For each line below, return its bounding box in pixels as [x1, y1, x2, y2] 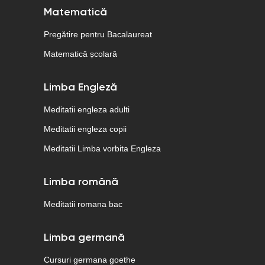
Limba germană [44, 232, 125, 243]
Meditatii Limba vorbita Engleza [44, 144, 161, 153]
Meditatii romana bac [44, 199, 122, 209]
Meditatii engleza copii [44, 124, 127, 134]
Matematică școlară [44, 49, 117, 59]
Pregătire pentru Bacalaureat [44, 30, 152, 39]
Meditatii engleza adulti [44, 105, 130, 114]
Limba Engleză [44, 82, 117, 93]
